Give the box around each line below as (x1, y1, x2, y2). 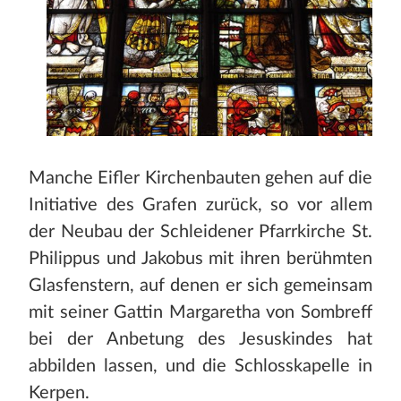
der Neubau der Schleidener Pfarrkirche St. (29, 223, 372, 242)
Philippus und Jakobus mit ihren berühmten (29, 250, 372, 269)
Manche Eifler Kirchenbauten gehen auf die (29, 169, 372, 188)
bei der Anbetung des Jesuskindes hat (29, 330, 372, 349)
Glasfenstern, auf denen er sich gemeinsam (29, 277, 372, 295)
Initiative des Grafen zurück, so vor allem (29, 196, 372, 215)
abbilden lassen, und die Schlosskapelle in (29, 357, 372, 376)
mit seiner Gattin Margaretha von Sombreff (29, 303, 372, 322)
